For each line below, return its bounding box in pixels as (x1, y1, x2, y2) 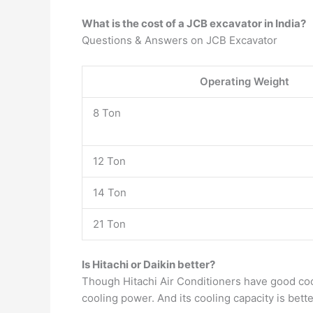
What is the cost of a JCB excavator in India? (82, 17, 306, 30)
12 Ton (93, 154, 126, 168)
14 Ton (93, 186, 126, 199)
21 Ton (93, 217, 126, 231)
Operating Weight (200, 75, 289, 88)
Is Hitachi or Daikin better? (82, 257, 215, 271)
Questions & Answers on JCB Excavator (82, 34, 277, 47)
